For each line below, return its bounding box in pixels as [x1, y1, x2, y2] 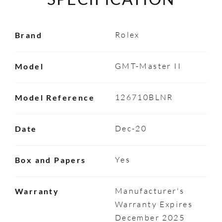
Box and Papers [14, 155, 86, 165]
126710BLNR [114, 92, 173, 102]
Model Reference [14, 92, 95, 102]
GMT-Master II [114, 60, 181, 71]
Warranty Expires [114, 199, 193, 209]
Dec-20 [114, 123, 147, 133]
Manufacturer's [114, 185, 185, 196]
